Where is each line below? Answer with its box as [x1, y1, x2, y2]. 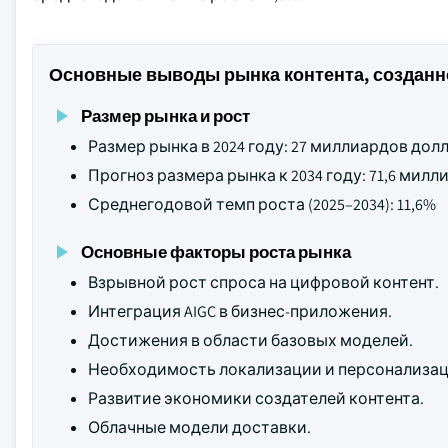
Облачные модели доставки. [88, 417, 311, 438]
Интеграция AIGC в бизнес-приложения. [88, 301, 392, 322]
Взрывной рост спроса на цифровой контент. [88, 272, 439, 293]
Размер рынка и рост [81, 104, 250, 127]
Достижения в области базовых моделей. [88, 330, 413, 351]
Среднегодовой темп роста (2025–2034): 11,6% [88, 194, 436, 215]
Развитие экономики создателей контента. [88, 388, 424, 409]
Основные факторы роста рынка [81, 240, 351, 263]
